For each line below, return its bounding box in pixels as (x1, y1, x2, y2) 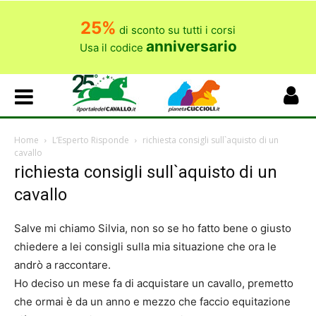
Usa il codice (79, 41, 146, 54)
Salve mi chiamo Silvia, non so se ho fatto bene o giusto (14, 221, 291, 235)
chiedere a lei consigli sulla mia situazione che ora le (14, 240, 276, 253)
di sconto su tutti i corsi (116, 23, 236, 37)
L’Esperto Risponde (52, 134, 129, 146)
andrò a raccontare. (14, 258, 111, 272)
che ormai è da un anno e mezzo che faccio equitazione (14, 295, 291, 308)
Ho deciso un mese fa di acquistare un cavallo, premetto (14, 276, 293, 290)
